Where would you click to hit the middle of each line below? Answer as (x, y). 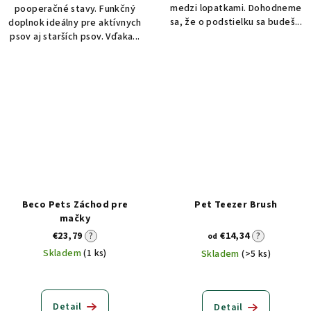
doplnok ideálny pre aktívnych (75, 23)
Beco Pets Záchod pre (75, 205)
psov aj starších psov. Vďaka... (75, 36)
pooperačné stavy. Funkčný (75, 9)
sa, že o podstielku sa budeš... (236, 22)
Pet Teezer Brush (236, 205)
